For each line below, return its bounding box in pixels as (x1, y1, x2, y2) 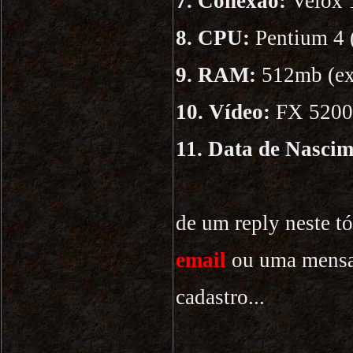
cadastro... (176, 285, 265, 309)
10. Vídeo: (176, 100, 270, 124)
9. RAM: (176, 63, 256, 87)
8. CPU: (176, 26, 250, 50)
